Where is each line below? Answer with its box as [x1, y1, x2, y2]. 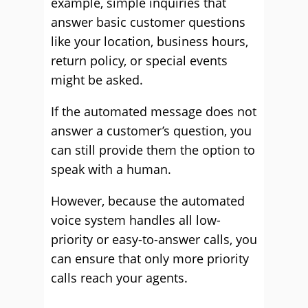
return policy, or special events [51, 52, 228, 69]
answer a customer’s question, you [51, 122, 252, 139]
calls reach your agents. [51, 269, 188, 286]
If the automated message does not [51, 103, 256, 120]
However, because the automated [51, 192, 245, 209]
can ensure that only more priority [51, 250, 249, 267]
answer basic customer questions [51, 14, 245, 30]
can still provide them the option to [51, 142, 255, 158]
